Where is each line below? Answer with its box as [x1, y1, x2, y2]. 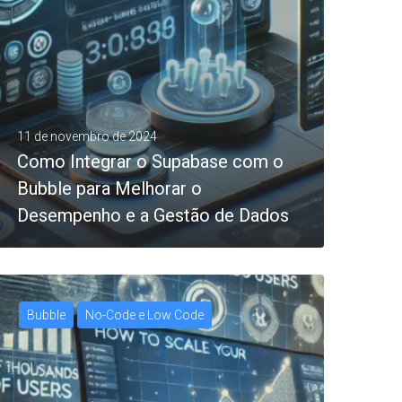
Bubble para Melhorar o [17, 177, 202, 199]
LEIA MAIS [38, 340, 95, 352]
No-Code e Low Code [85, 308, 204, 322]
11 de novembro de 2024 [17, 128, 157, 144]
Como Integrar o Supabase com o [17, 150, 284, 172]
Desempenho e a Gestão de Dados [17, 204, 289, 226]
